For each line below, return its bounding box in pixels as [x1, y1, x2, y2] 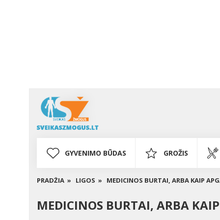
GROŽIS [164, 148, 188, 158]
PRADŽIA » [37, 176, 71, 185]
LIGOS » [76, 176, 102, 185]
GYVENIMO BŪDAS [65, 148, 126, 158]
